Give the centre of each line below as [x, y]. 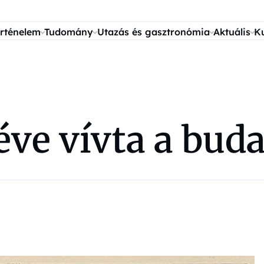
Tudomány [69, 32]
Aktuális [232, 32]
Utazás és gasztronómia [153, 32]
